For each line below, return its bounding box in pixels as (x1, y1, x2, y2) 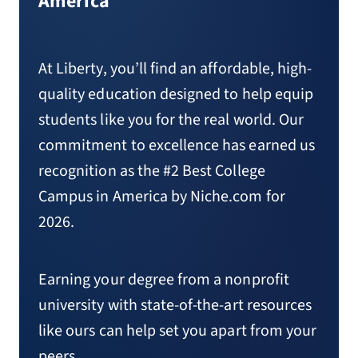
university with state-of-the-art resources (38, 294, 312, 316)
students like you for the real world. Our (38, 109, 304, 131)
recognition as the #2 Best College (38, 160, 265, 182)
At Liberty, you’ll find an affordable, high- (38, 58, 312, 80)
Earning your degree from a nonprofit (38, 268, 289, 291)
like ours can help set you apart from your (38, 320, 317, 342)
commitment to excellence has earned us (38, 134, 315, 157)
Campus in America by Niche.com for (38, 185, 285, 208)
